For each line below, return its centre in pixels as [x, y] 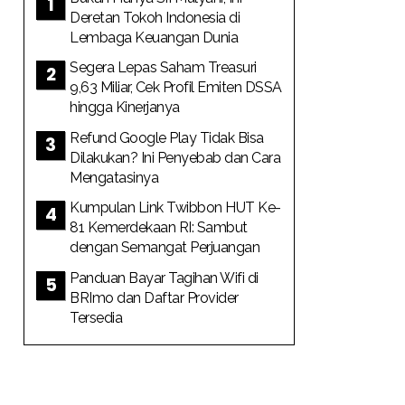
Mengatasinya [114, 177]
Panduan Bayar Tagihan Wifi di [164, 278]
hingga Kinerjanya [125, 107]
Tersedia [96, 317]
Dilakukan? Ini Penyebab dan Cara [175, 157]
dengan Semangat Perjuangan [165, 247]
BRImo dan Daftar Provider [154, 297]
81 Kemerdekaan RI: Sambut [159, 227]
